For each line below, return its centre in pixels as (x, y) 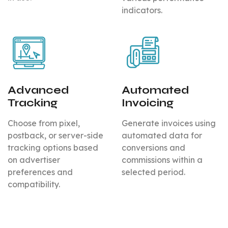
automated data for (162, 136)
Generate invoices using (169, 123)
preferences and (40, 172)
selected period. (153, 172)
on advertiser (34, 160)
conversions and (153, 148)
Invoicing (148, 103)
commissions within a (162, 160)
